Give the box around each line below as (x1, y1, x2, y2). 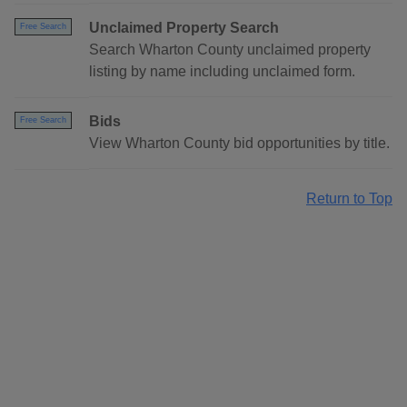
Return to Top (306, 191, 392, 207)
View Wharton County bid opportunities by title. (89, 135, 390, 152)
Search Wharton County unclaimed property (89, 42, 371, 58)
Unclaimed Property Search (89, 20, 279, 36)
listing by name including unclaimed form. (89, 64, 355, 80)
